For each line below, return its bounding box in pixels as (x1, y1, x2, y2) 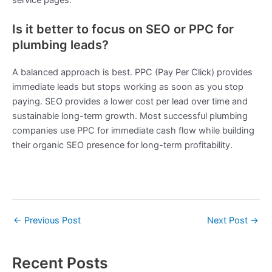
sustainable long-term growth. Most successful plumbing (12, 110, 248, 122)
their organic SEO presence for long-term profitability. (12, 140, 233, 151)
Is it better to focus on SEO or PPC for (12, 22, 234, 37)
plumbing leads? (12, 38, 109, 53)
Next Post (207, 214, 250, 226)
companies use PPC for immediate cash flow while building (12, 125, 254, 137)
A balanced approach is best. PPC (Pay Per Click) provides (12, 67, 253, 78)
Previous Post (22, 214, 81, 226)
